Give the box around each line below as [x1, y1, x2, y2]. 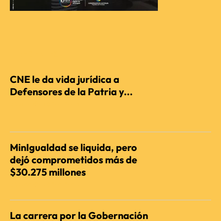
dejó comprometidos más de [10, 153, 137, 166]
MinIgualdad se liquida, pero [10, 141, 137, 154]
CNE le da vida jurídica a [10, 73, 119, 86]
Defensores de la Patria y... [10, 85, 133, 98]
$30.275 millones [10, 166, 86, 179]
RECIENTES [18, 49, 58, 59]
